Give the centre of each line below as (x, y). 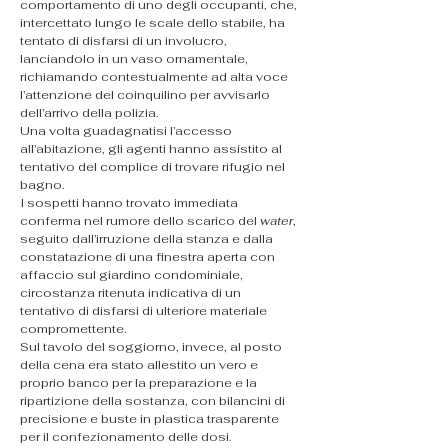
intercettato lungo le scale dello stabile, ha (154, 23)
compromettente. (73, 329)
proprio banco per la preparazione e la (140, 383)
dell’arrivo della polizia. (89, 113)
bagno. (42, 185)
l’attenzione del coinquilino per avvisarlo (146, 95)
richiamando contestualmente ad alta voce (155, 77)
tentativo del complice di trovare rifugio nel (154, 167)
